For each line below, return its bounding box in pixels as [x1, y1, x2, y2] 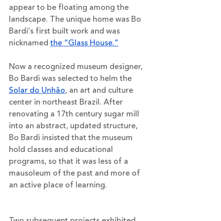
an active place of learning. [9, 179, 107, 191]
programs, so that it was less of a [9, 155, 130, 167]
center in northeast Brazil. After [9, 96, 125, 108]
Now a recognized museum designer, [9, 60, 145, 73]
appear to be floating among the [9, 1, 131, 13]
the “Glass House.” [50, 37, 118, 49]
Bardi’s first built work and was [9, 25, 122, 37]
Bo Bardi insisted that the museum [9, 131, 135, 144]
